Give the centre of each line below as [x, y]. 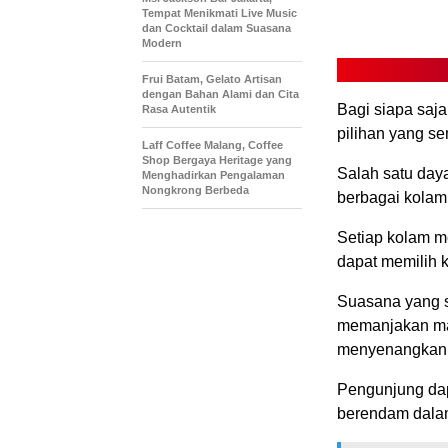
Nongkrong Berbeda [195, 190]
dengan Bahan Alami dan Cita [220, 94]
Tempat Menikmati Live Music [219, 13]
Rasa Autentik [179, 109]
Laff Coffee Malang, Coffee [212, 145]
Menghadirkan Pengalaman [213, 175]
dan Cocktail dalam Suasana [216, 28]
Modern [162, 43]
